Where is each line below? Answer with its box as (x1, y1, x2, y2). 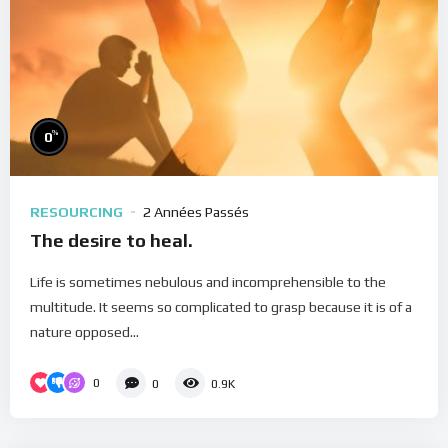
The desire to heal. (30, 229, 193, 251)
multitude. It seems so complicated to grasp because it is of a (30, 298, 412, 315)
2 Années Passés (143, 203, 249, 220)
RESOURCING (30, 203, 123, 220)
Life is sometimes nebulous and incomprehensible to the (30, 273, 386, 290)
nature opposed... (30, 323, 139, 340)
